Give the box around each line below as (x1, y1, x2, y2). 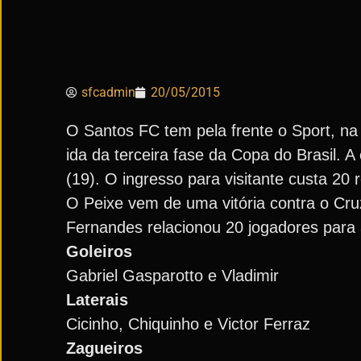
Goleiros (66, 243, 132, 260)
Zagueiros (66, 339, 143, 357)
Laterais (66, 291, 128, 309)
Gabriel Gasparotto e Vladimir (66, 267, 279, 284)
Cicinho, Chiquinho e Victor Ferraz (66, 315, 310, 333)
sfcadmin (81, 85, 135, 100)
